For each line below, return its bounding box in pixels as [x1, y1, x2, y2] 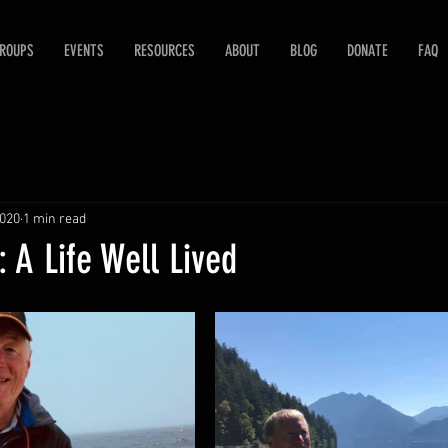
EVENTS [64, 41, 104, 60]
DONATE [347, 41, 388, 60]
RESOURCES [134, 41, 195, 60]
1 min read [23, 210, 86, 228]
